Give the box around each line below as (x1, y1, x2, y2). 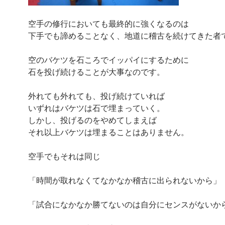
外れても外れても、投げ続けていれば (28, 91, 165, 100)
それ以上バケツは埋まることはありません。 (28, 127, 189, 137)
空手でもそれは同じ (28, 151, 100, 161)
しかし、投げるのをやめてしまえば (28, 115, 157, 125)
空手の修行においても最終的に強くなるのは (28, 19, 189, 28)
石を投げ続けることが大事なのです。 (28, 67, 165, 76)
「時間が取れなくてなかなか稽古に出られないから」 (28, 175, 221, 185)
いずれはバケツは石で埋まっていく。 (28, 103, 165, 113)
